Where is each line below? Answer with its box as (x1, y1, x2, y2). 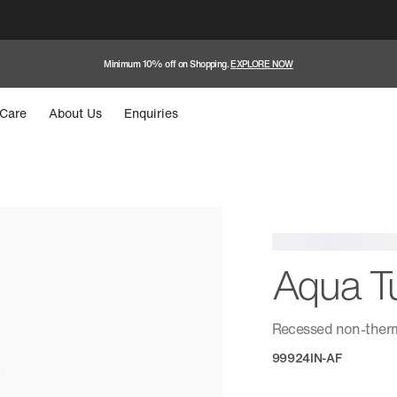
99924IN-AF (271, 348, 342, 367)
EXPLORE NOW (230, 57, 293, 71)
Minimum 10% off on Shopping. (104, 57, 230, 71)
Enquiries (124, 104, 179, 123)
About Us (49, 104, 103, 123)
